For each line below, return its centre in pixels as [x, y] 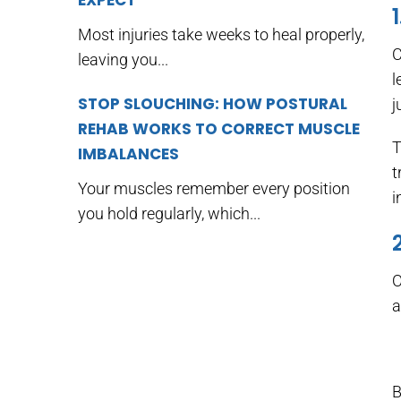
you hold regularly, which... [169, 213]
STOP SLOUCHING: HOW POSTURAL [213, 104]
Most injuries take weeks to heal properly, [221, 34]
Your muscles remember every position [214, 188]
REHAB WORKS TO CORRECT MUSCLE [219, 129]
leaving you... [123, 60]
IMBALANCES [128, 154]
